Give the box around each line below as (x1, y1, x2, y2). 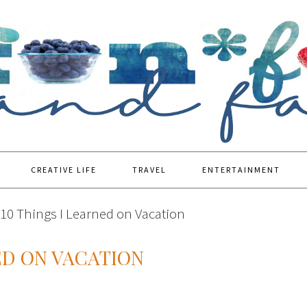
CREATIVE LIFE (31, 164, 97, 175)
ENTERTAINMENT (202, 164, 280, 175)
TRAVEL (132, 164, 167, 175)
